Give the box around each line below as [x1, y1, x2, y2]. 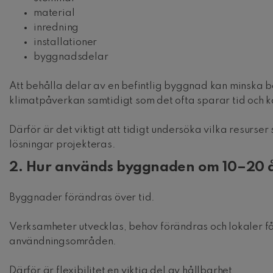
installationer [34, 37, 97, 48]
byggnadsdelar [34, 51, 108, 62]
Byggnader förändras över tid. [9, 193, 155, 204]
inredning [34, 22, 79, 33]
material [34, 7, 75, 18]
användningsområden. [9, 236, 117, 247]
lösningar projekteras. [9, 139, 116, 150]
